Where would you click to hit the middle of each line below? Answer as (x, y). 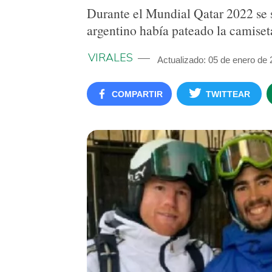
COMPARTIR (137, 94)
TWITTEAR (228, 94)
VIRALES (110, 58)
